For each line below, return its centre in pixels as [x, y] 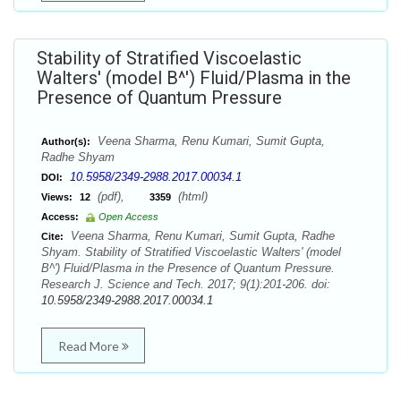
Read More [90, 346]
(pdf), [122, 196]
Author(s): [66, 141]
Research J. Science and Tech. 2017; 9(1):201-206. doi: [186, 284]
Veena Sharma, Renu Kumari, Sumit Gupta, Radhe [201, 236]
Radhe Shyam [78, 157]
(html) [191, 196]
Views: [57, 197]
